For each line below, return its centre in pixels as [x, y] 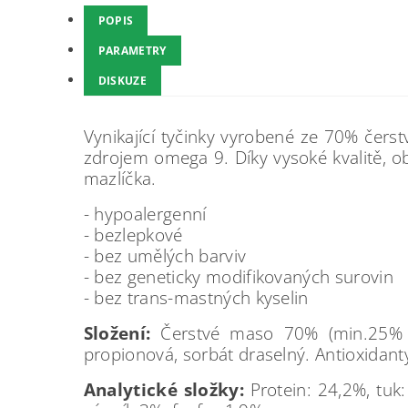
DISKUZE [122, 80]
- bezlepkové [133, 234]
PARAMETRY [132, 50]
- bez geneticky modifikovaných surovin [241, 276]
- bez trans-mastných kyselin [199, 297]
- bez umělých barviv [165, 255]
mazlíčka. [122, 178]
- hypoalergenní [145, 213]
